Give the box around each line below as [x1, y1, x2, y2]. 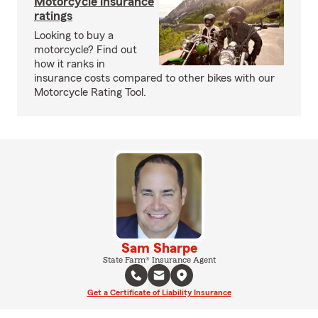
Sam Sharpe [121, 241, 197, 256]
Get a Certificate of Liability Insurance [87, 288, 231, 297]
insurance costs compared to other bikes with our [34, 72, 275, 84]
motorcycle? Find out [34, 44, 137, 55]
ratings [34, 9, 72, 22]
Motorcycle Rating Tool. [34, 87, 146, 98]
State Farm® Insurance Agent [102, 256, 216, 264]
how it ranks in [34, 58, 105, 70]
